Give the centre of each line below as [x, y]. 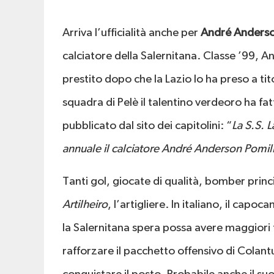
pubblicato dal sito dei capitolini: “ [147, 126]
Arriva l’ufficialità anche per [131, 33]
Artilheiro [85, 205]
